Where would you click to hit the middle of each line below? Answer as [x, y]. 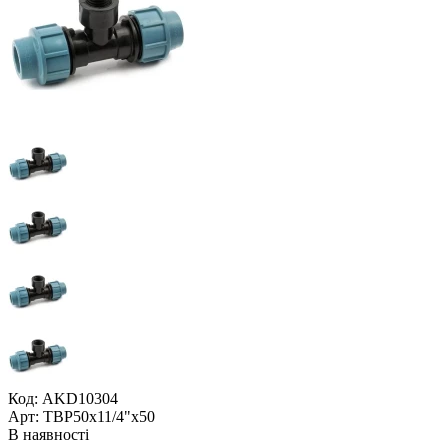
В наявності [48, 434]
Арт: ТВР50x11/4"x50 [81, 416]
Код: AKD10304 [63, 398]
